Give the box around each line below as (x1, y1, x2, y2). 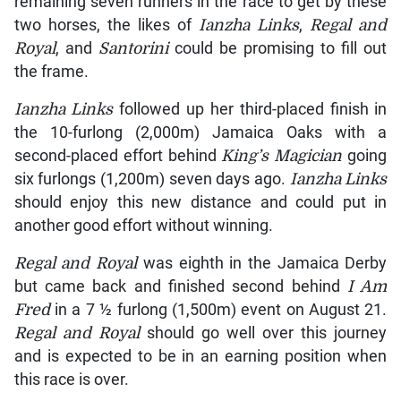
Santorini (98, 39, 168, 58)
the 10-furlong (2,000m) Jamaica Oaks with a (13, 124, 388, 142)
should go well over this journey (139, 324, 388, 343)
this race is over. (13, 371, 129, 389)
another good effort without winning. (13, 217, 273, 235)
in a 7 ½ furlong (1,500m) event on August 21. (49, 301, 388, 320)
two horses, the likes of (13, 16, 200, 35)
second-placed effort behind (13, 147, 222, 166)
